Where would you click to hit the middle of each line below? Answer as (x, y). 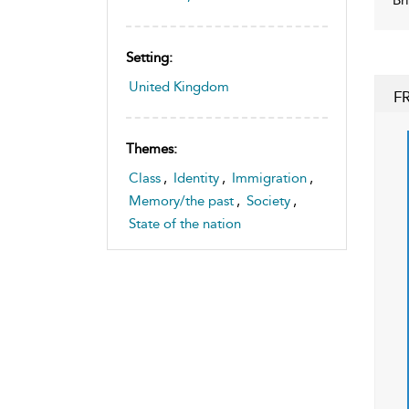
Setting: (149, 57)
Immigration (269, 178)
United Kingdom (179, 86)
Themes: (152, 148)
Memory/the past (181, 200)
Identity (196, 178)
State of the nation (185, 223)
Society (268, 200)
